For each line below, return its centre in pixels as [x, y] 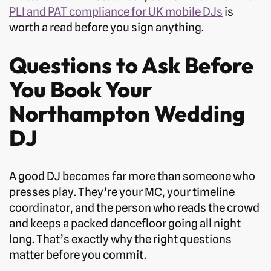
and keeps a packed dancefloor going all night [125, 223]
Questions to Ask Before [131, 65]
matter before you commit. [78, 254]
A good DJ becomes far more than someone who [132, 176]
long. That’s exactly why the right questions [120, 239]
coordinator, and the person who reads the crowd [134, 207]
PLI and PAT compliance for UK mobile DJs [116, 11]
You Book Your [80, 89]
